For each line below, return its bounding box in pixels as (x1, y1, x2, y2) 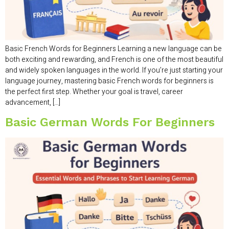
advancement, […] (5, 97, 60, 108)
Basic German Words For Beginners (5, 115, 215, 130)
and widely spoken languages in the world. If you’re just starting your (5, 64, 223, 76)
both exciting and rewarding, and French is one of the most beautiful (5, 54, 223, 65)
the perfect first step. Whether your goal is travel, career (5, 86, 183, 97)
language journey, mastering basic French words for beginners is (5, 75, 214, 86)
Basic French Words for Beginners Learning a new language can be (5, 43, 222, 54)
